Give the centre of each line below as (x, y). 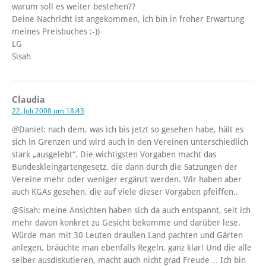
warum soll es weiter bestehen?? (74, 7)
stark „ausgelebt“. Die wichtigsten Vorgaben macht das (114, 155)
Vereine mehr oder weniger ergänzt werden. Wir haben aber (127, 180)
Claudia (28, 100)
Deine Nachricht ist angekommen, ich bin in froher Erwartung (128, 19)
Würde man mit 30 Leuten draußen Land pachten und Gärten (127, 235)
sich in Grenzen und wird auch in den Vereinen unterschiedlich (130, 142)
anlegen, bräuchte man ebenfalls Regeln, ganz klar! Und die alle (132, 248)
